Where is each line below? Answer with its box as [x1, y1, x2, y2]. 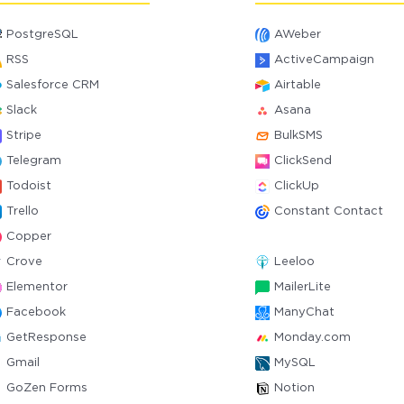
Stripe [6, 131, 42, 141]
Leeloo [273, 257, 315, 267]
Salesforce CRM [6, 80, 100, 90]
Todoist [6, 181, 52, 191]
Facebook [6, 308, 67, 317]
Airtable [273, 80, 321, 90]
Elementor [6, 282, 69, 292]
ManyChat [273, 308, 335, 317]
